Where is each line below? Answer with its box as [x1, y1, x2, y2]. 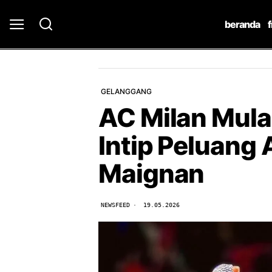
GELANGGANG [101, 86, 152, 96]
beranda [224, 18, 260, 30]
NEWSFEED [101, 201, 130, 208]
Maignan [98, 157, 205, 189]
